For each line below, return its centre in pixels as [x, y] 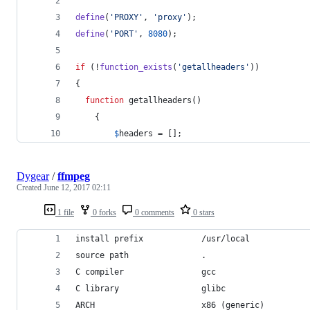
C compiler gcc [146, 272]
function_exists [136, 67]
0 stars [203, 212]
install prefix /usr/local [163, 238]
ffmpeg [74, 176]
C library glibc [151, 288]
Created [30, 187]
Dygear [33, 176]
